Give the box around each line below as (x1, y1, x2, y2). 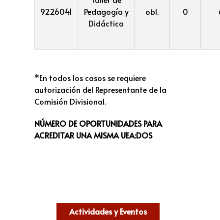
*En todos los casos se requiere (34, 72, 146, 83)
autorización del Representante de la (34, 84, 166, 95)
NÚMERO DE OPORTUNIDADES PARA (34, 117, 162, 129)
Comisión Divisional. (34, 96, 106, 107)
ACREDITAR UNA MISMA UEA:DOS (34, 129, 152, 140)
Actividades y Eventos (69, 206, 147, 217)
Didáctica (88, 18, 124, 29)
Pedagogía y (83, 6, 129, 17)
